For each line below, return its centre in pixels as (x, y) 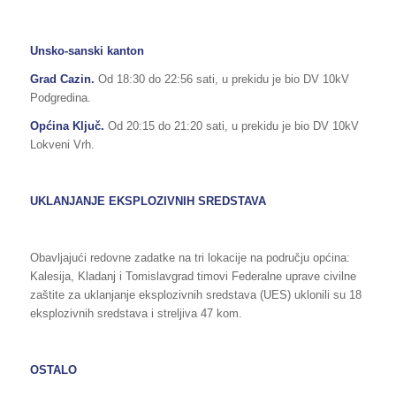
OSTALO (53, 369)
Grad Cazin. (62, 79)
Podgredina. (60, 97)
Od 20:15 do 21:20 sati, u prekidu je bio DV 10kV (233, 126)
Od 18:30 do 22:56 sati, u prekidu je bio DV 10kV (221, 79)
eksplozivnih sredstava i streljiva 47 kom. (136, 313)
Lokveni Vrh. (62, 144)
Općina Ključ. (69, 126)
